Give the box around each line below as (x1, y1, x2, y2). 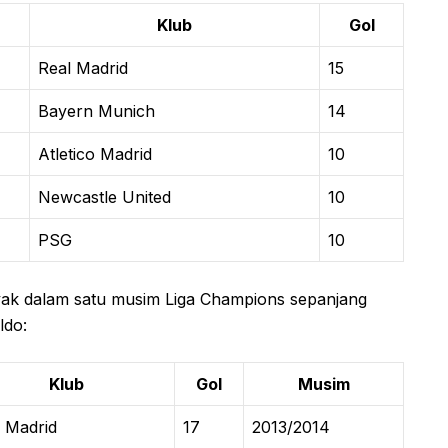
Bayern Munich (38, 100, 155, 121)
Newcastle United (38, 186, 171, 207)
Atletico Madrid (38, 143, 152, 164)
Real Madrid (38, 57, 128, 78)
